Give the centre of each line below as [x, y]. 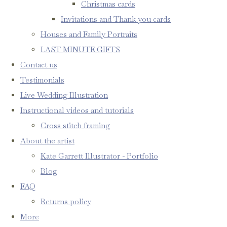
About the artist [47, 140]
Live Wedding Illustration [64, 95]
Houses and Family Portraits [89, 34]
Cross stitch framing [75, 125]
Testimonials [42, 80]
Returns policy [66, 201]
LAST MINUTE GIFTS [80, 49]
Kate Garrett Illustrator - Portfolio [99, 156]
